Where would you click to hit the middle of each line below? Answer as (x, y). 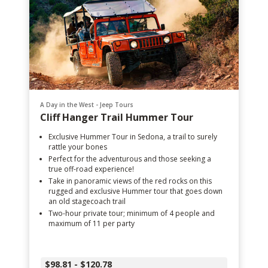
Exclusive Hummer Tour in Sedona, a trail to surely (133, 137)
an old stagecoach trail (87, 201)
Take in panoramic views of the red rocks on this (130, 181)
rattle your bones (78, 147)
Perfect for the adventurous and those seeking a (130, 159)
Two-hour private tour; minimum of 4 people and (132, 213)
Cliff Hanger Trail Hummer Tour (117, 117)
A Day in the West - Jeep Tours (87, 105)
